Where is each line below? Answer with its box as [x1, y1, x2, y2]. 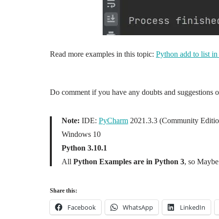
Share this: [50, 187, 77, 194]
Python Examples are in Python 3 [71, 157, 184, 166]
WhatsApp [123, 203, 153, 212]
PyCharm [99, 116, 128, 125]
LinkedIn [180, 203, 205, 212]
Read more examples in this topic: [50, 50, 156, 58]
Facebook [67, 203, 96, 212]
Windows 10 [62, 130, 101, 138]
